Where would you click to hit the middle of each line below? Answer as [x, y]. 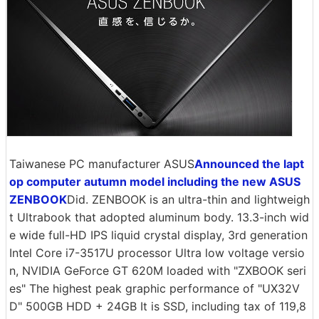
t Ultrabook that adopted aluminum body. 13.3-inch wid [159, 217]
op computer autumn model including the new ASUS [155, 182]
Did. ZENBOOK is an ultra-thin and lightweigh [188, 199]
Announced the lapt [249, 164]
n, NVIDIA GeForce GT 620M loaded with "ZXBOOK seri [158, 271]
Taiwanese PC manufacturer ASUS [102, 164]
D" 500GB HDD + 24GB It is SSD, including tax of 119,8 [158, 306]
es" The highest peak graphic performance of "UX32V [155, 288]
